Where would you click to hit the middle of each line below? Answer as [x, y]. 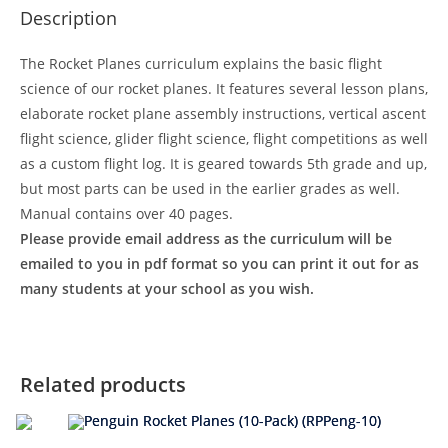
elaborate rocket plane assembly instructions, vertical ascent [223, 113]
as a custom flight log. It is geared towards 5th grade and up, [223, 163]
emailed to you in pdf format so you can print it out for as [219, 263]
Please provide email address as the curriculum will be [206, 238]
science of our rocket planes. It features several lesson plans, [224, 88]
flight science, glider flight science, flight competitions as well [224, 138]
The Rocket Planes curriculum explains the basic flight [201, 63]
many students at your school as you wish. [167, 288]
